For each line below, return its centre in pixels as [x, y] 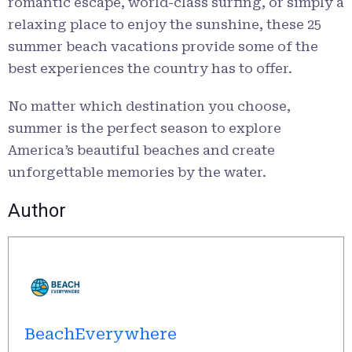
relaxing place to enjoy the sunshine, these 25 [165, 25]
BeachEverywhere [101, 334]
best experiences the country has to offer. [150, 69]
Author [37, 211]
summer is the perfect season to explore [145, 128]
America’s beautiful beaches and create [141, 150]
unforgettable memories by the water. [137, 172]
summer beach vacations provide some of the [163, 47]
